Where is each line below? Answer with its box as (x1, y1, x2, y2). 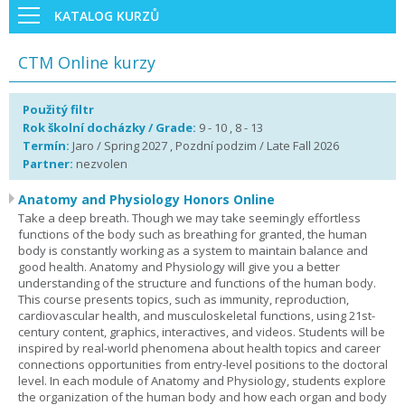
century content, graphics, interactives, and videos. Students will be (18, 324, 385, 340)
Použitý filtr (23, 101, 94, 118)
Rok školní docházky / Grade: (23, 119, 199, 136)
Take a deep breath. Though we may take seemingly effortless (18, 210, 361, 226)
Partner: (23, 155, 73, 172)
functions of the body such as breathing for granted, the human (18, 226, 367, 242)
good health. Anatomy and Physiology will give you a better (18, 259, 340, 275)
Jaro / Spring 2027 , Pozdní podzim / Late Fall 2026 (72, 137, 339, 154)
